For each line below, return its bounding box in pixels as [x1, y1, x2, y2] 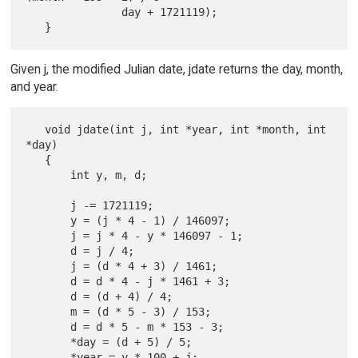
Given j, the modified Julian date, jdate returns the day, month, [10, 61, 343, 77]
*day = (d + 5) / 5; [26, 335, 71, 348]
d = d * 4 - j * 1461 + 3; [26, 274, 71, 288]
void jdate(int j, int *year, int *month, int [26, 122, 46, 136]
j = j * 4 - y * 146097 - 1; [26, 229, 71, 242]
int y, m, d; [26, 168, 71, 181]
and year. [10, 78, 58, 94]
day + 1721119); [26, 5, 122, 18]
